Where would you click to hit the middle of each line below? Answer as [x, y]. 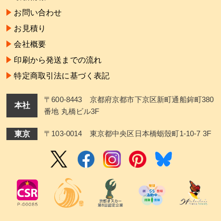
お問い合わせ [38, 12]
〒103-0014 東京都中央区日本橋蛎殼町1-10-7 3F [128, 133]
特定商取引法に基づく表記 [62, 75]
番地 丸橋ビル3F [72, 111]
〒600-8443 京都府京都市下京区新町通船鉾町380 [129, 99]
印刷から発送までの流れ [58, 59]
